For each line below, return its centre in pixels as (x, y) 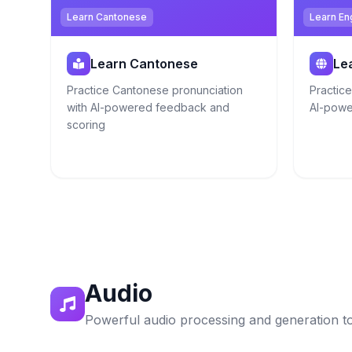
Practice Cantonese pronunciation (155, 90)
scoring (86, 125)
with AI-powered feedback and (148, 107)
